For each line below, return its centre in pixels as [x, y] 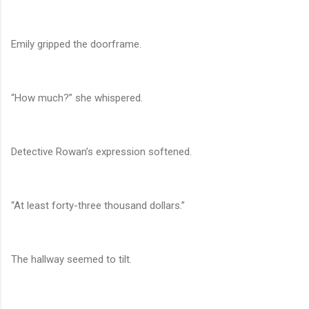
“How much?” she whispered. [77, 98]
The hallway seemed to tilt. [71, 260]
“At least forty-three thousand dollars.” [98, 206]
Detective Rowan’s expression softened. [101, 152]
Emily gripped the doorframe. [76, 44]
